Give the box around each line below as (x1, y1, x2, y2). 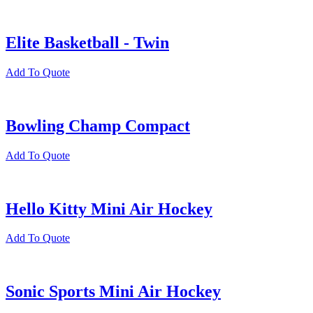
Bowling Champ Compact (6, 116, 190, 135)
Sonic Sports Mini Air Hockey (6, 282, 221, 301)
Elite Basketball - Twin (6, 33, 169, 52)
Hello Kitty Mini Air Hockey (6, 199, 212, 218)
